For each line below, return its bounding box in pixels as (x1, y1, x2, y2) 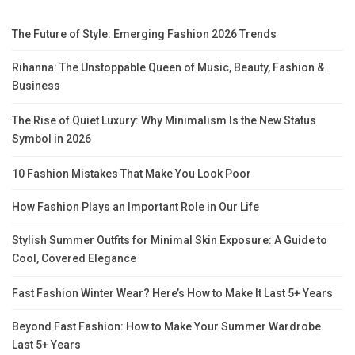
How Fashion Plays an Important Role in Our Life (12, 200, 259, 214)
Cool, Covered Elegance (12, 252, 136, 267)
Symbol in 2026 (12, 132, 91, 147)
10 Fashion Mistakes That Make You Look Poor (12, 167, 251, 181)
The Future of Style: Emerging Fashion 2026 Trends (12, 28, 277, 41)
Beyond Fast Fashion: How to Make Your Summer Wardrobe (12, 320, 321, 334)
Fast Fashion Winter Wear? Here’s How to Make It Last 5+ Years (12, 287, 333, 300)
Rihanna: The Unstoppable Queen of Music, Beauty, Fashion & (12, 61, 324, 74)
